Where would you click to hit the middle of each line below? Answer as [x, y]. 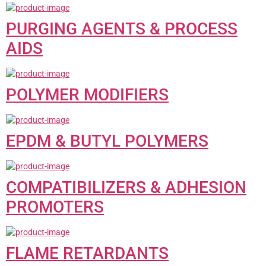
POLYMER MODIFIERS [87, 94]
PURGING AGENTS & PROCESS [122, 28]
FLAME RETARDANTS [87, 253]
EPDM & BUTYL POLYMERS [107, 141]
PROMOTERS [55, 207]
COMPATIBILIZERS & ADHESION [126, 187]
